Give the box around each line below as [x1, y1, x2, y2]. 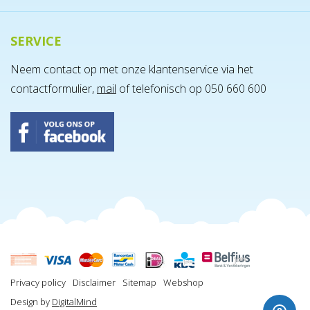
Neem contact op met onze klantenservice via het [10, 62, 253, 77]
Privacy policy [10, 275, 66, 289]
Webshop [163, 275, 203, 289]
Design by [10, 295, 52, 308]
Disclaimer [73, 275, 116, 289]
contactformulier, [10, 81, 97, 97]
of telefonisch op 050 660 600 [116, 81, 266, 97]
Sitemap [122, 275, 156, 289]
